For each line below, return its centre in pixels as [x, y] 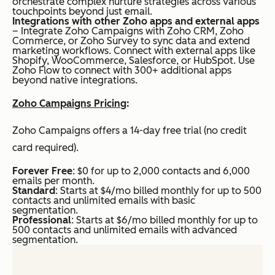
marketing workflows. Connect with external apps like [134, 51]
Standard [34, 191]
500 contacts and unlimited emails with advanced [125, 230]
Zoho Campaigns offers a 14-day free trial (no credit [130, 131]
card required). [45, 148]
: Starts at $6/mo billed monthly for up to [165, 220]
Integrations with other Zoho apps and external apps [136, 21]
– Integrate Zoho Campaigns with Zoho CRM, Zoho [128, 31]
